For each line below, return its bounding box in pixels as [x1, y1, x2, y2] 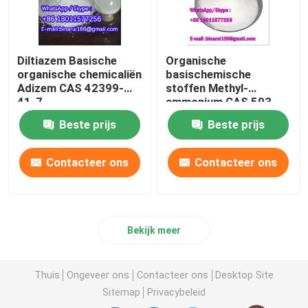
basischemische [166, 67, 252, 82]
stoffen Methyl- [166, 81, 249, 96]
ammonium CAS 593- [166, 95, 277, 109]
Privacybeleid [147, 286, 206, 298]
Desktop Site [215, 269, 274, 280]
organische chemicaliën [17, 67, 142, 82]
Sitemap [102, 286, 140, 298]
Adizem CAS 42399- [17, 81, 124, 96]
